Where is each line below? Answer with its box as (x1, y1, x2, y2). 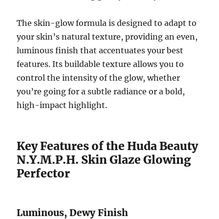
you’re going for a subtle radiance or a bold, (17, 87, 185, 97)
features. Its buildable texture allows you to (17, 59, 184, 69)
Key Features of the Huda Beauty (17, 139, 198, 153)
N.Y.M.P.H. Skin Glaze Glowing (17, 153, 192, 167)
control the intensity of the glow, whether (17, 73, 180, 83)
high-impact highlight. (17, 100, 108, 110)
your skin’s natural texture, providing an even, (17, 32, 198, 42)
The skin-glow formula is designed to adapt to (17, 18, 197, 28)
